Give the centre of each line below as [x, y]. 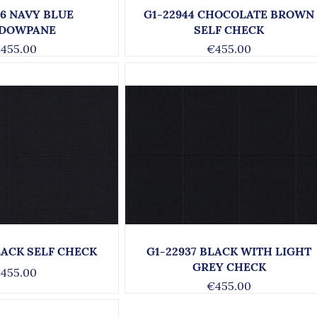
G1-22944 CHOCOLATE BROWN [229, 14]
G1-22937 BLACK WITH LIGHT [229, 251]
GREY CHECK [229, 267]
